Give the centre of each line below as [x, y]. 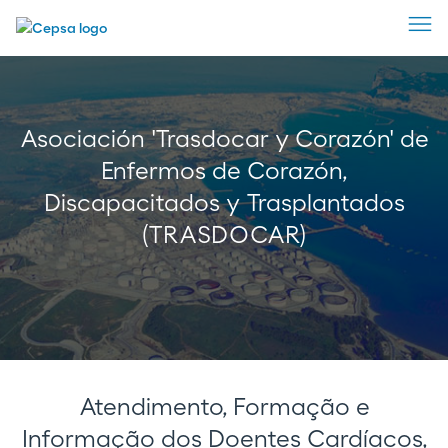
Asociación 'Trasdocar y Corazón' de [224, 140]
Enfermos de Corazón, [224, 172]
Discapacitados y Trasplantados [224, 204]
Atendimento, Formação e [224, 408]
